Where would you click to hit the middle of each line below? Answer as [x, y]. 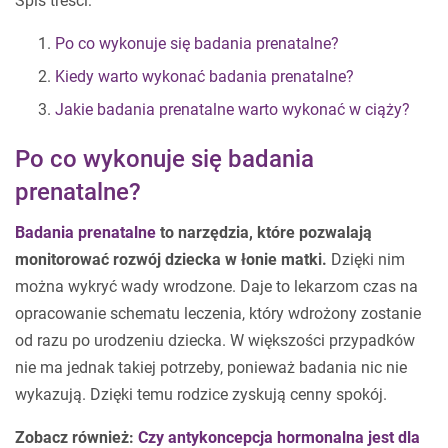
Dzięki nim [366, 259]
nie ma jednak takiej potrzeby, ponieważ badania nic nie [211, 367]
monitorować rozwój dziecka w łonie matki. [171, 259]
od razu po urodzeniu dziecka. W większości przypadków [215, 340]
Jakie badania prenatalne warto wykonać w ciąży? [232, 109]
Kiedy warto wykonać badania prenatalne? [204, 76]
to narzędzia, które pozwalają [264, 232]
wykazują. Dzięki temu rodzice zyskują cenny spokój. [201, 394]
